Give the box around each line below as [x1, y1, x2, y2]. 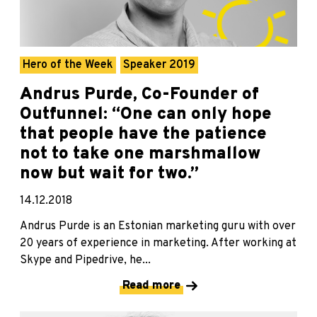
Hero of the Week [23, 58, 113, 73]
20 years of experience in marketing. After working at [20, 236, 296, 251]
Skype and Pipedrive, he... [20, 253, 151, 268]
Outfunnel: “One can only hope [20, 104, 272, 126]
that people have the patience [20, 124, 267, 146]
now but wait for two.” [20, 163, 199, 185]
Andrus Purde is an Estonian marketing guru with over [20, 219, 296, 234]
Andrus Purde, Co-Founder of [20, 84, 259, 106]
